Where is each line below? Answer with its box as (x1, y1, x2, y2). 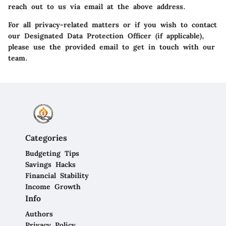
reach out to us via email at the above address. (8, 2, 186, 12)
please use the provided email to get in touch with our (8, 42, 215, 52)
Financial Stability (25, 171, 89, 181)
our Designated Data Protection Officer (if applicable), (8, 31, 204, 41)
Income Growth (25, 182, 81, 192)
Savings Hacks (25, 160, 76, 169)
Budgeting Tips (25, 149, 79, 158)
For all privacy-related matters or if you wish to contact (8, 20, 217, 30)
